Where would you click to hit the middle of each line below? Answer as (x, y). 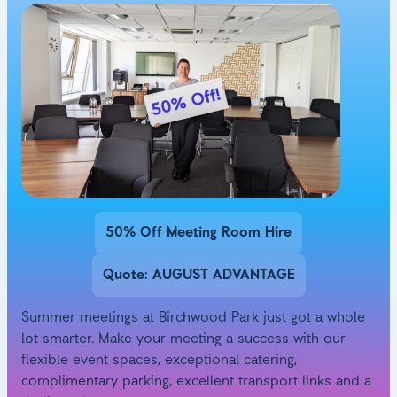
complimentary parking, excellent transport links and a (196, 382)
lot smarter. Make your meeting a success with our (183, 340)
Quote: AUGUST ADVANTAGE (198, 276)
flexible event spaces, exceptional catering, (159, 361)
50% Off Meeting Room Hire (198, 234)
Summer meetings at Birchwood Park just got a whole (193, 319)
